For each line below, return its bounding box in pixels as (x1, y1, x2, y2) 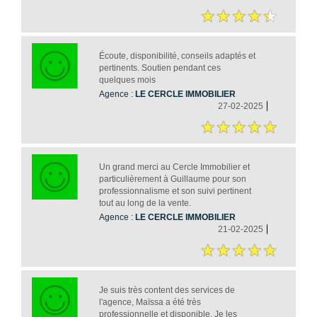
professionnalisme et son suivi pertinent (98, 185, 251, 196)
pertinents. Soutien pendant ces (98, 62, 221, 73)
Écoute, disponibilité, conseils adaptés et (98, 50, 255, 61)
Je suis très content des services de (98, 284, 235, 295)
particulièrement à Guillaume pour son (98, 173, 246, 184)
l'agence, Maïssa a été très (98, 296, 201, 307)
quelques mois (98, 74, 156, 85)
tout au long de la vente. (98, 197, 191, 208)
